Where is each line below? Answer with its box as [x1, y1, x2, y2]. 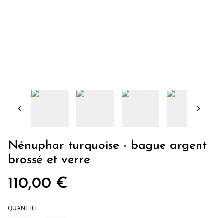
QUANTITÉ [8, 204, 38, 212]
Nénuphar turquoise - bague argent [8, 140, 207, 152]
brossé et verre [8, 154, 90, 166]
